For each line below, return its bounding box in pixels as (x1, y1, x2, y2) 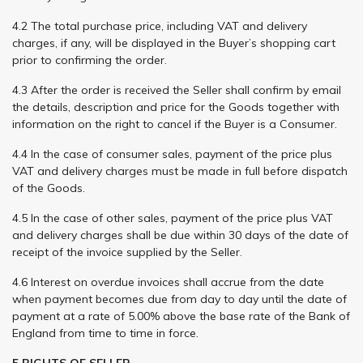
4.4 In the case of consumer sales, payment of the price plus (12, 146, 332, 161)
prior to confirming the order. (12, 52, 167, 67)
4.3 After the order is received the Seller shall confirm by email (12, 82, 341, 97)
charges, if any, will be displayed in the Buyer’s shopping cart (12, 35, 335, 50)
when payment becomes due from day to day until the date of (12, 291, 347, 306)
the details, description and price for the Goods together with (12, 99, 340, 114)
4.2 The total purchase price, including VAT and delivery (12, 18, 307, 33)
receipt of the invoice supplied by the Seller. (12, 244, 242, 259)
